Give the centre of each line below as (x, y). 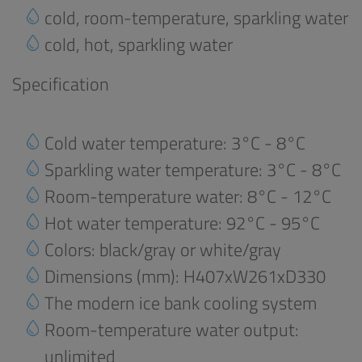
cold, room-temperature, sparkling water (196, 18)
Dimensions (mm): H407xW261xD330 (185, 276)
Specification (61, 84)
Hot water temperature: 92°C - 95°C (182, 223)
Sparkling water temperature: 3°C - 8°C (193, 170)
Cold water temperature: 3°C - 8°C (175, 143)
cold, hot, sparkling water (139, 44)
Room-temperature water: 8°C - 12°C (188, 196)
